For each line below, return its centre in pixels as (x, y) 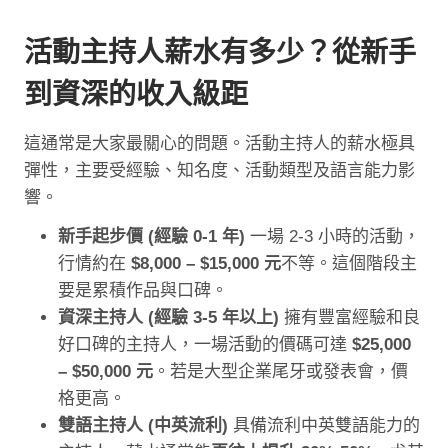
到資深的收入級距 (136, 95)
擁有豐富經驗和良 (349, 318)
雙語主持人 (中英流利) (143, 426)
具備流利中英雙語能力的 (324, 426)
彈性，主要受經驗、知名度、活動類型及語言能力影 (219, 171)
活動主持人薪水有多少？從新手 (220, 53)
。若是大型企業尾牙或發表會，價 (280, 372)
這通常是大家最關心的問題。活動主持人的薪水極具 (219, 144)
